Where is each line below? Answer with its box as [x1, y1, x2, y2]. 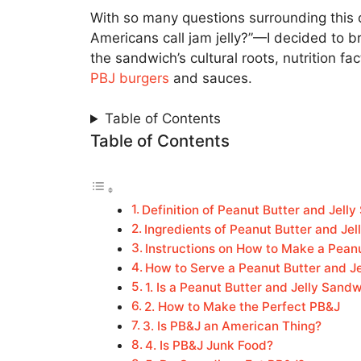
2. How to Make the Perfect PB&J [144, 298, 341, 314]
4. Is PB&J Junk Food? [145, 337, 274, 353]
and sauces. [169, 69, 252, 86]
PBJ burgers [90, 69, 169, 86]
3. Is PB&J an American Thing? [143, 317, 322, 334]
